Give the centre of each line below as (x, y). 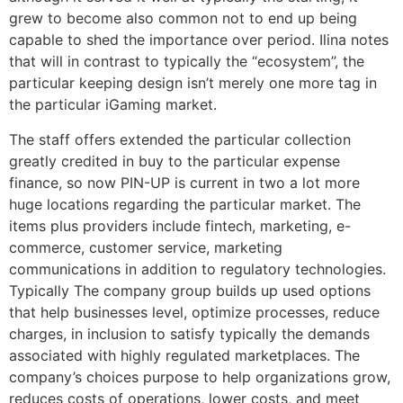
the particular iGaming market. (113, 105)
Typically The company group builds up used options (190, 290)
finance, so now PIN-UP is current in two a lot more (184, 182)
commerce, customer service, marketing (146, 247)
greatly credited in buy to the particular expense (175, 161)
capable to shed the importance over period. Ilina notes (199, 40)
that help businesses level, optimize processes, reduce (194, 312)
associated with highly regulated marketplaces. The (184, 355)
